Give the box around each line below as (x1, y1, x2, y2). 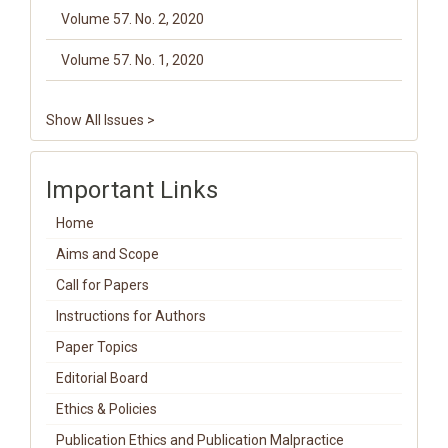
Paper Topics (56, 339, 138, 355)
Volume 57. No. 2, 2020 (61, 11, 204, 27)
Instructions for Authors (56, 308, 206, 324)
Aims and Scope (56, 246, 159, 262)
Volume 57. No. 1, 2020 (61, 52, 204, 68)
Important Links (46, 176, 218, 204)
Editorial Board (56, 370, 148, 386)
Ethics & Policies (56, 401, 157, 417)
